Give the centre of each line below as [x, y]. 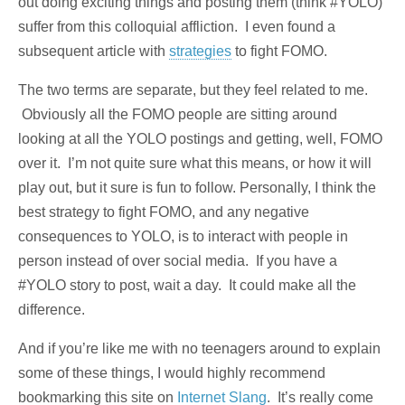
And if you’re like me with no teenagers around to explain [199, 349]
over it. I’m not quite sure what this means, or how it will [195, 164]
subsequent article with [94, 52]
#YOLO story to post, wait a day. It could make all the [187, 286]
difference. [52, 310]
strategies [200, 52]
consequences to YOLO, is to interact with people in [183, 237]
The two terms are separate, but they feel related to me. [193, 90]
